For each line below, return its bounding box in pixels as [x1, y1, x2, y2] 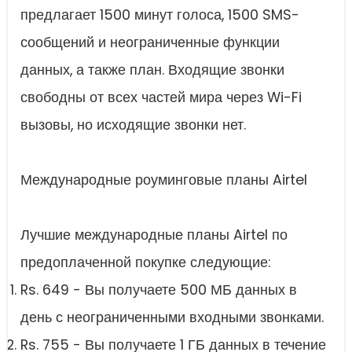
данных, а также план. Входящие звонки [20, 60, 284, 80]
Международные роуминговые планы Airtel [20, 170, 307, 190]
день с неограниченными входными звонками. [20, 308, 324, 328]
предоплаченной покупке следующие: [20, 253, 270, 273]
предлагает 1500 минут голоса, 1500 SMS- [20, 5, 299, 25]
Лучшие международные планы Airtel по [20, 225, 288, 245]
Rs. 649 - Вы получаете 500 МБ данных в [20, 280, 297, 300]
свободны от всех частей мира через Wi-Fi [20, 88, 302, 108]
